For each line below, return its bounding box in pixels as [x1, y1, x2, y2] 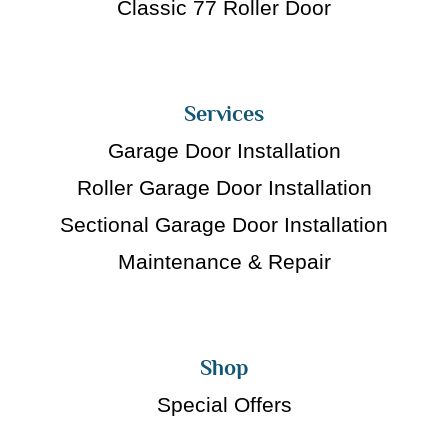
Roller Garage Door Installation [76, 175, 372, 199]
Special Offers [156, 392, 292, 416]
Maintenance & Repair [117, 249, 331, 273]
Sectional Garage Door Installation [60, 212, 388, 236]
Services [184, 100, 264, 126]
